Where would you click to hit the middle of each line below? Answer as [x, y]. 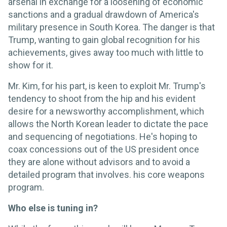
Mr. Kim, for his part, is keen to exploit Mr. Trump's [107, 86]
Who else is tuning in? [53, 208]
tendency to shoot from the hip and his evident [102, 98]
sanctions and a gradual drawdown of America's [104, 14]
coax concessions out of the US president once [104, 149]
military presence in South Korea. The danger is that [111, 27]
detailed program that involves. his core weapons [106, 174]
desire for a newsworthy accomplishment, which [106, 111]
